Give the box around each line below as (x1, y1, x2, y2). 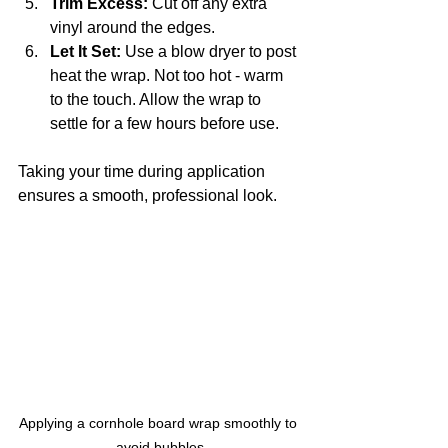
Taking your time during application (18, 163, 269, 181)
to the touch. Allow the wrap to (50, 91, 265, 109)
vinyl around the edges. (50, 19, 215, 37)
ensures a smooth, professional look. (18, 187, 277, 205)
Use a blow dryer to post (121, 43, 300, 61)
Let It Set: (50, 43, 121, 61)
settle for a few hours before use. (50, 115, 279, 133)
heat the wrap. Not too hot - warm (50, 67, 287, 85)
